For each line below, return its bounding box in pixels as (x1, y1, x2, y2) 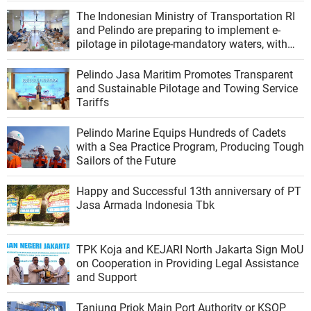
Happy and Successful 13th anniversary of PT (76, 185, 301, 199)
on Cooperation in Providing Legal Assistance (76, 257, 299, 271)
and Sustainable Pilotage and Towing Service (76, 82, 298, 96)
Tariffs (76, 96, 109, 110)
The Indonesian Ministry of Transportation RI (76, 10, 295, 24)
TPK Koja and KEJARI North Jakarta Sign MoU (76, 243, 303, 257)
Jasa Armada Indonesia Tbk (76, 199, 215, 212)
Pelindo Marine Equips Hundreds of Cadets (76, 126, 286, 140)
